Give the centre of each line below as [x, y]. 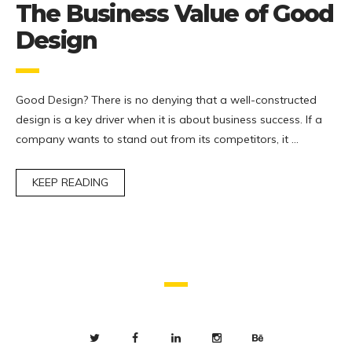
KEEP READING [70, 182]
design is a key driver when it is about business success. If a [169, 119]
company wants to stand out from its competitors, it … [157, 139]
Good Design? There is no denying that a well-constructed [166, 99]
